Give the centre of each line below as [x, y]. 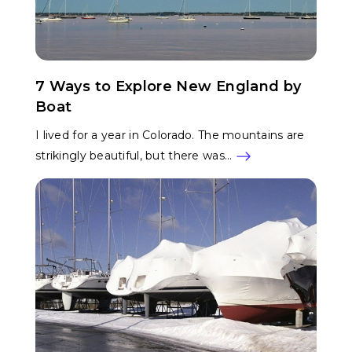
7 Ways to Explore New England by [169, 86]
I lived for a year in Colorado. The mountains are [170, 135]
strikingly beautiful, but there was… [134, 156]
